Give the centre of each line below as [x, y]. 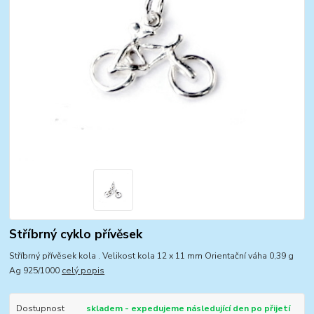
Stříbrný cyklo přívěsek [76, 234]
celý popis [83, 270]
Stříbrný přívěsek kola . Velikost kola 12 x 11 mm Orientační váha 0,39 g [152, 255]
